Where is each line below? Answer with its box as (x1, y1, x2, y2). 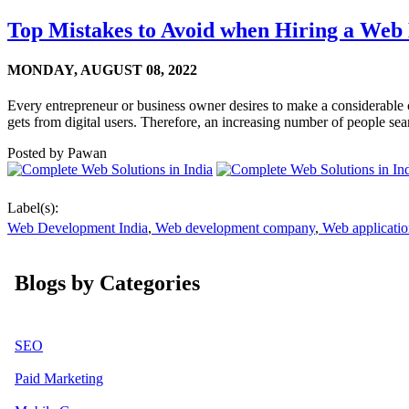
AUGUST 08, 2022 (80, 61, 197, 78)
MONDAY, (7, 61, 78, 78)
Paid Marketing (15, 371, 103, 387)
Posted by (7, 145, 64, 162)
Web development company (152, 220, 315, 236)
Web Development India (7, 220, 148, 236)
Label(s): (7, 200, 58, 216)
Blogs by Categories (15, 271, 200, 296)
